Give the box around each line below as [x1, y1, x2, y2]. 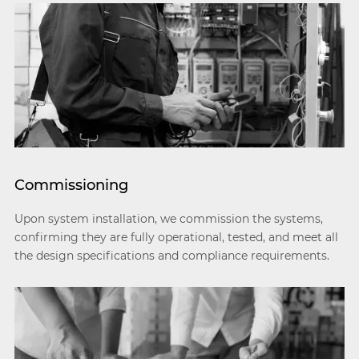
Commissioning [14, 176, 128, 194]
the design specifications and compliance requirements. [14, 248, 329, 263]
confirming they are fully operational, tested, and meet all [14, 230, 338, 244]
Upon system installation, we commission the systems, [14, 212, 323, 226]
